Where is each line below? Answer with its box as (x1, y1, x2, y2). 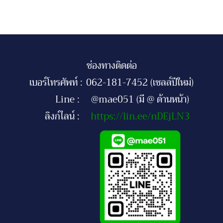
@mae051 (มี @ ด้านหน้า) (91, 91, 189, 108)
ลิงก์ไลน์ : (32, 108, 80, 124)
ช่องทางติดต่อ (86, 57, 137, 74)
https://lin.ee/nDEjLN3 (90, 108, 190, 124)
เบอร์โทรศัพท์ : (29, 74, 83, 91)
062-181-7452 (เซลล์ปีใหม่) (86, 74, 194, 91)
